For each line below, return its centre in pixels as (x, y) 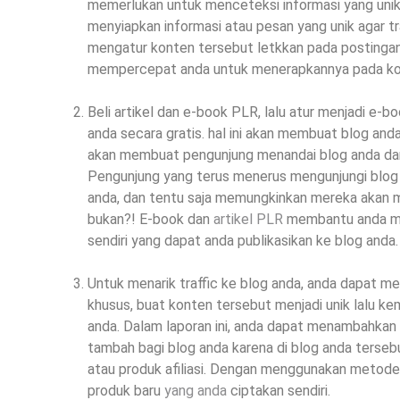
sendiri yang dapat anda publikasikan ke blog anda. (243, 241)
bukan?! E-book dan (150, 220)
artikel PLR (248, 220)
